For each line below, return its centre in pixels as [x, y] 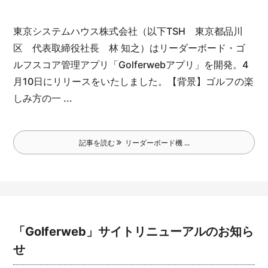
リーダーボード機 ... [155, 142]
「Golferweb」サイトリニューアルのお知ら [134, 232]
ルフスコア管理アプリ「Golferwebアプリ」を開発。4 [131, 64]
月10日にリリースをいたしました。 [91, 81]
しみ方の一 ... [43, 98]
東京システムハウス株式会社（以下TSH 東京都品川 [128, 31]
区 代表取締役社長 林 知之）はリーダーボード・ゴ [130, 48]
